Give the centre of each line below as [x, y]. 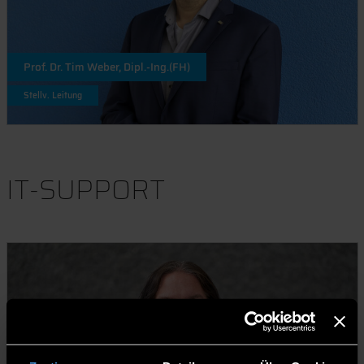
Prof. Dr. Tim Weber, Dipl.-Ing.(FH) [106, 67]
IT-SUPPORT [85, 189]
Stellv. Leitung [52, 95]
